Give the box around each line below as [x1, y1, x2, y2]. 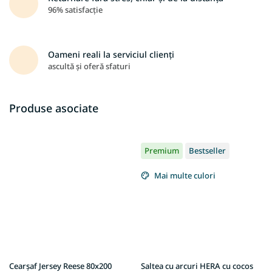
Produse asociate [9, 100, 98, 115]
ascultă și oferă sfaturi [48, 60, 131, 72]
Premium [144, 144, 179, 156]
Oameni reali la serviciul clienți [48, 48, 174, 60]
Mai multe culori [154, 169, 216, 181]
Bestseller [189, 144, 226, 156]
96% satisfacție [48, 4, 103, 15]
